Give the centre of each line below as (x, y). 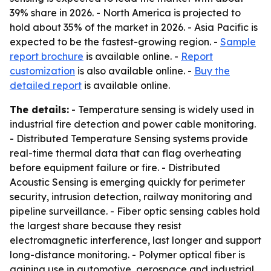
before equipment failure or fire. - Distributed (115, 168)
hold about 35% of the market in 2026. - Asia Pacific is (134, 27)
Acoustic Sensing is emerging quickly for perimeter (127, 182)
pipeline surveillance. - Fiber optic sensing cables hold (135, 211)
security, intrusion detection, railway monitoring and (131, 197)
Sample (238, 42)
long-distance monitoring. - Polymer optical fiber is (127, 255)
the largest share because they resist (96, 226)
